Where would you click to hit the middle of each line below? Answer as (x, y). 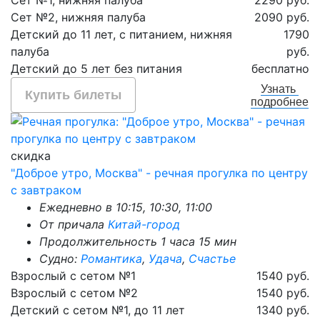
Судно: (60, 259)
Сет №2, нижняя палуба (78, 17)
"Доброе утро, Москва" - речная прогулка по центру (159, 173)
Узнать (280, 89)
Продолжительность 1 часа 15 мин (138, 241)
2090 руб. (282, 17)
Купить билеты (74, 95)
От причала (74, 224)
